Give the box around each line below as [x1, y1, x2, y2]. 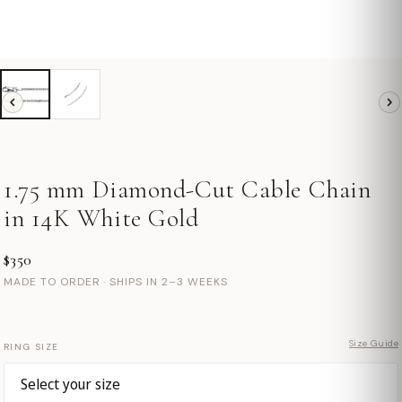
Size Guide [349, 337, 398, 349]
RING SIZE [4, 341, 59, 353]
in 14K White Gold [4, 203, 199, 233]
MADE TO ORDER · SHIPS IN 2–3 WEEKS [4, 275, 228, 289]
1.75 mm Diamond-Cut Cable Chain [4, 174, 371, 205]
